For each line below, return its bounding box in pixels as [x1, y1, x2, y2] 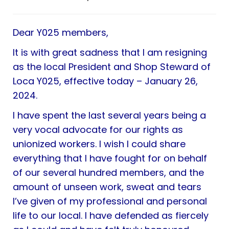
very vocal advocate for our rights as [13, 123, 184, 136]
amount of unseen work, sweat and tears [13, 180, 202, 193]
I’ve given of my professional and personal [13, 194, 208, 208]
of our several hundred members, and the [13, 166, 204, 179]
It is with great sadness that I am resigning [13, 45, 208, 59]
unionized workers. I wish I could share [13, 137, 186, 150]
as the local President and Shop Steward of [13, 60, 211, 73]
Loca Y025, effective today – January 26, [13, 74, 198, 87]
